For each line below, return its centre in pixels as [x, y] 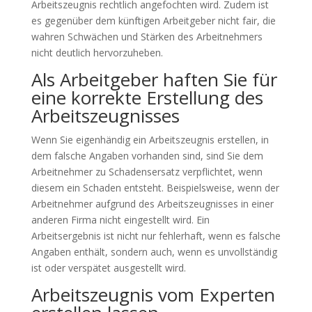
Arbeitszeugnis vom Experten [153, 295]
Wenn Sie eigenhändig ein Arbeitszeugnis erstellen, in [150, 140]
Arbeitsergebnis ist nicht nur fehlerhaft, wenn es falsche [156, 236]
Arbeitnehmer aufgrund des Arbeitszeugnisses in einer [152, 204]
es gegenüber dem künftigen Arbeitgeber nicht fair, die [153, 21]
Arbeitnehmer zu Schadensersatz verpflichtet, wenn [147, 172]
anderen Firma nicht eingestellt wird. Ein [120, 220]
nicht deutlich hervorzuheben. [97, 53]
